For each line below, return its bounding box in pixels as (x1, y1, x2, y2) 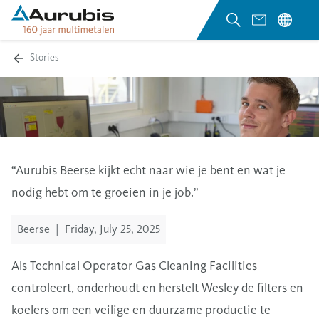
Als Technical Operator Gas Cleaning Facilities (11, 257, 257, 273)
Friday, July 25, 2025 (62, 221, 160, 236)
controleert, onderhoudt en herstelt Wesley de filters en (11, 279, 303, 296)
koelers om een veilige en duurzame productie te (11, 301, 271, 318)
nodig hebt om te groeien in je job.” (11, 184, 199, 200)
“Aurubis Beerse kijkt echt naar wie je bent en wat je (11, 162, 286, 178)
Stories (30, 51, 59, 63)
